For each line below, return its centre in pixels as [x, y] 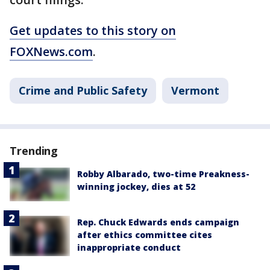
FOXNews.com [51, 51]
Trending [34, 150]
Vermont [195, 90]
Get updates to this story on [93, 30]
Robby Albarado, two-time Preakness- [163, 174]
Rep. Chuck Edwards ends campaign [158, 222]
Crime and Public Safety [83, 90]
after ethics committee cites [145, 234]
